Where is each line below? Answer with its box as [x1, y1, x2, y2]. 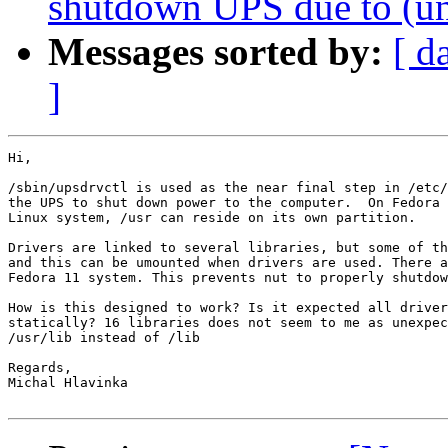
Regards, [8, 360, 72, 376]
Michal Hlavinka [8, 375, 128, 391]
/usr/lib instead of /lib [8, 330, 200, 346]
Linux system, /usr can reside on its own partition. [8, 210, 416, 226]
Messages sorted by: [48, 30, 383, 74]
